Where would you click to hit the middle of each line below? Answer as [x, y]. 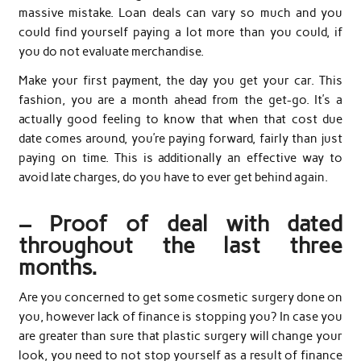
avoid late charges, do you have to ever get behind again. [173, 177]
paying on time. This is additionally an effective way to [180, 158]
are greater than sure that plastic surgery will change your [180, 336]
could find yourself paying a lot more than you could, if [180, 33]
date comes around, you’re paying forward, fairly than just [180, 138]
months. [58, 268]
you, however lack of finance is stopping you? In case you [180, 316]
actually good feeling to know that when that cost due [180, 119]
